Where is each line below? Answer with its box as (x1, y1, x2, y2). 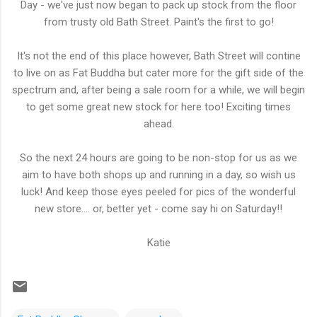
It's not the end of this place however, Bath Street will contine (16, 50, 301, 63)
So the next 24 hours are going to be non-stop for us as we (20, 151, 297, 165)
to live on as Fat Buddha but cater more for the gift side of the (13, 67, 304, 80)
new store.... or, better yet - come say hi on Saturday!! (35, 202, 282, 216)
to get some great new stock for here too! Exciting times (26, 100, 291, 114)
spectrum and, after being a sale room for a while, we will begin (12, 83, 305, 97)
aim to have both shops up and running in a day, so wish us (21, 168, 296, 182)
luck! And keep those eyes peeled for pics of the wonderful (21, 185, 296, 199)
